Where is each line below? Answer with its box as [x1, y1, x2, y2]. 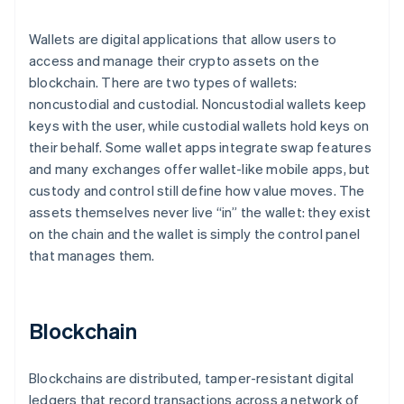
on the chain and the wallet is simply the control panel [29, 225, 361, 243]
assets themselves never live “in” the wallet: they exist [29, 203, 372, 222]
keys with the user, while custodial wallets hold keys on [29, 116, 370, 135]
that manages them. [29, 246, 155, 265]
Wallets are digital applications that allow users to [29, 30, 337, 49]
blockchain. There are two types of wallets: [29, 73, 298, 92]
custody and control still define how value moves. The [29, 181, 365, 200]
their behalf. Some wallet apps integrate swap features [29, 138, 372, 157]
